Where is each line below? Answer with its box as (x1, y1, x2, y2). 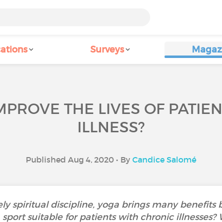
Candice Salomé (132, 155, 196, 165)
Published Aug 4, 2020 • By (26, 155, 132, 165)
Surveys (90, 44, 124, 55)
